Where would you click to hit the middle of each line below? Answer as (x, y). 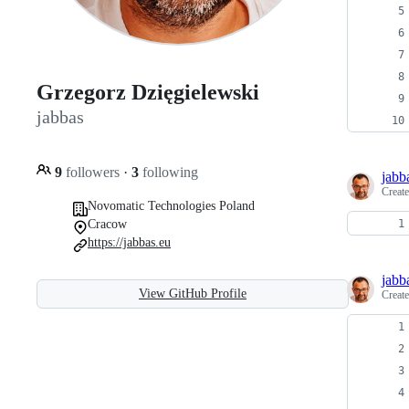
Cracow (107, 224)
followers (93, 172)
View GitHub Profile (193, 293)
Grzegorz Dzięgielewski (148, 93)
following (168, 172)
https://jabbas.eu (129, 242)
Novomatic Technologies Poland (171, 205)
